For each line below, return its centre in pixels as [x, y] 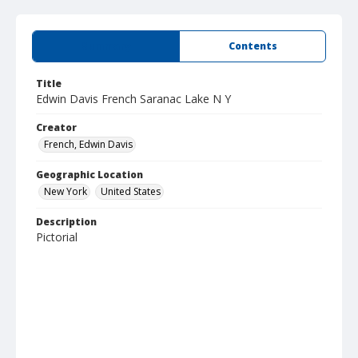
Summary [106, 46]
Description [66, 222]
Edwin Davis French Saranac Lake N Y [133, 99]
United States [131, 191]
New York [66, 191]
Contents [253, 46]
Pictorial [57, 237]
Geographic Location [89, 175]
